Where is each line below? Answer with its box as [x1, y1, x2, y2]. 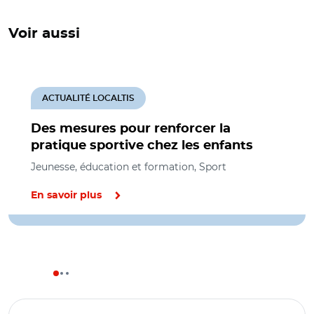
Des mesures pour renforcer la [31, 122, 231, 135]
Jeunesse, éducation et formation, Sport [31, 160, 226, 173]
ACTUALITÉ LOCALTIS [42, 93, 135, 102]
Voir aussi [8, 26, 80, 41]
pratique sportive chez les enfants [31, 139, 253, 152]
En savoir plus [31, 190, 102, 200]
